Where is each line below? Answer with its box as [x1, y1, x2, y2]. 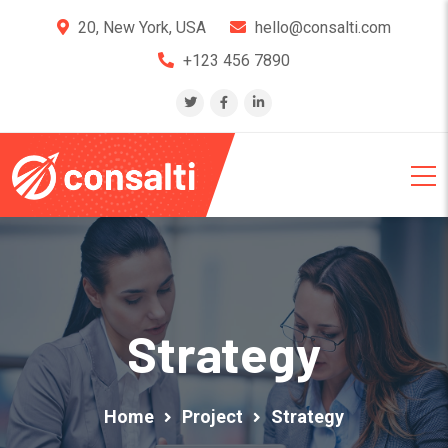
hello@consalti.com [255, 18, 391, 37]
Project [182, 406, 243, 427]
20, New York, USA [78, 18, 206, 37]
